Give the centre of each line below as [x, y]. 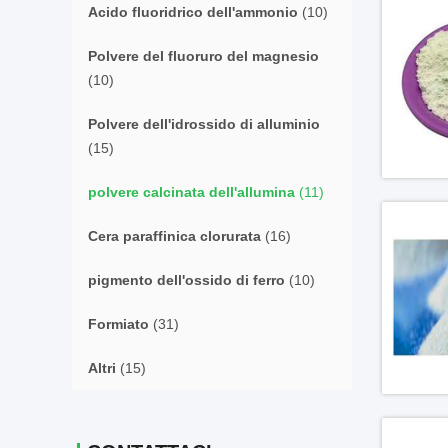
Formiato [118, 324]
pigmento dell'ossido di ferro [186, 280]
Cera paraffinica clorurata [174, 236]
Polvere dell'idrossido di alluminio [204, 124]
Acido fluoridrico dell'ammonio [193, 12]
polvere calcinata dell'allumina [191, 192]
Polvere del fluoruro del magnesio [203, 56]
